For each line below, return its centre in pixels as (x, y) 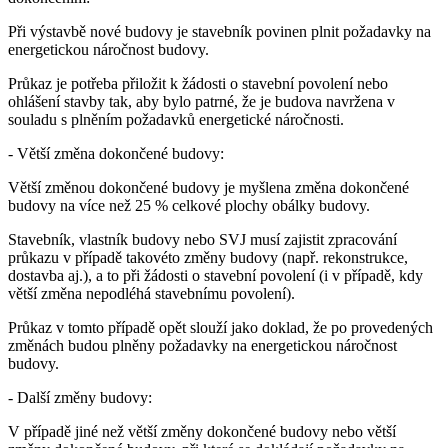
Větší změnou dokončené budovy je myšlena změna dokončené (208, 187)
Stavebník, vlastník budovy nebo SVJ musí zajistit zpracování (202, 239)
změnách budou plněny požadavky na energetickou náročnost (202, 345)
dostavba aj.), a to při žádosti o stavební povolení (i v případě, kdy (215, 275)
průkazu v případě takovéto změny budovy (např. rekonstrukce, (208, 257)
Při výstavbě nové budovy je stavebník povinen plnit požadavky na (219, 31)
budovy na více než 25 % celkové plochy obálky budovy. (189, 205)
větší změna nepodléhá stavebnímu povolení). (151, 293)
